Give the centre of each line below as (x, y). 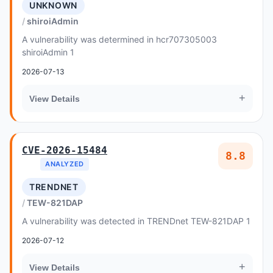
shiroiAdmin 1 (48, 52)
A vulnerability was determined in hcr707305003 (119, 39)
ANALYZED (65, 164)
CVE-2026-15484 (65, 150)
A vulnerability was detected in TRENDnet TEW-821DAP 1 (136, 221)
